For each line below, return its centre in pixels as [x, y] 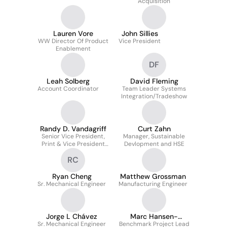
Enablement [73, 49]
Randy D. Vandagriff [73, 129]
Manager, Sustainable [154, 136]
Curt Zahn [154, 129]
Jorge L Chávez [72, 216]
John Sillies [140, 33]
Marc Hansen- [154, 216]
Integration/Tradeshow [154, 96]
